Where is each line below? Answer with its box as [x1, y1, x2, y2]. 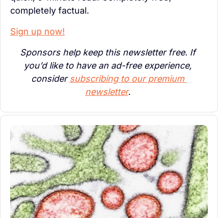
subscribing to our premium [70, 73, 184, 84]
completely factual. [10, 5, 89, 16]
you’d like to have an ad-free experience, [24, 60, 192, 71]
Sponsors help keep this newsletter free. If [20, 47, 196, 57]
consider [31, 73, 70, 84]
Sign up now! [10, 26, 65, 36]
